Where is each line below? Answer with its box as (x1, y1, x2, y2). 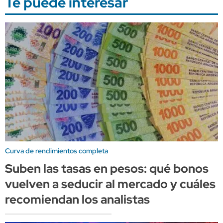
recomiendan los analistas (5, 192, 150, 208)
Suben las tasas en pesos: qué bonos (5, 161, 209, 177)
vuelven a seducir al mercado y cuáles (5, 176, 216, 192)
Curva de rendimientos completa (5, 146, 108, 156)
